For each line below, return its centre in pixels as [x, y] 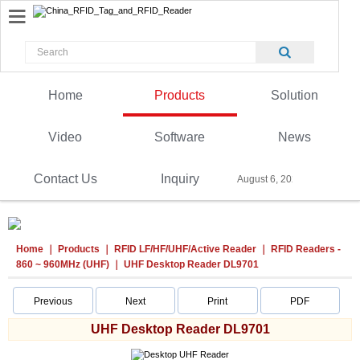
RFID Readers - [306, 249]
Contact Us [65, 179]
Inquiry [180, 179]
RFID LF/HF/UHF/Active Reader [185, 249]
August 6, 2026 [270, 179]
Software [180, 137]
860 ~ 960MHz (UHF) [63, 264]
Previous [53, 301]
